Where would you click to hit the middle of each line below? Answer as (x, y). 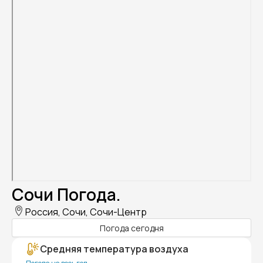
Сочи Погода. (66, 195)
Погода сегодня (131, 228)
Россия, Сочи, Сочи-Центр (86, 212)
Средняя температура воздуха (114, 249)
